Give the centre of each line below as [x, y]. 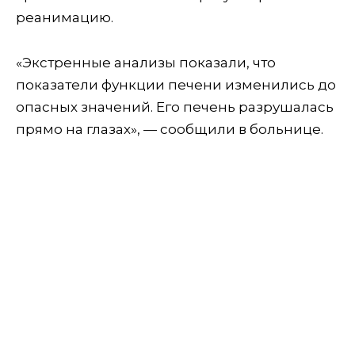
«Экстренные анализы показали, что [146, 62]
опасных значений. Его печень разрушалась [175, 107]
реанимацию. [65, 17]
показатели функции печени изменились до [176, 84]
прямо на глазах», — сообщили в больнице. [170, 129]
